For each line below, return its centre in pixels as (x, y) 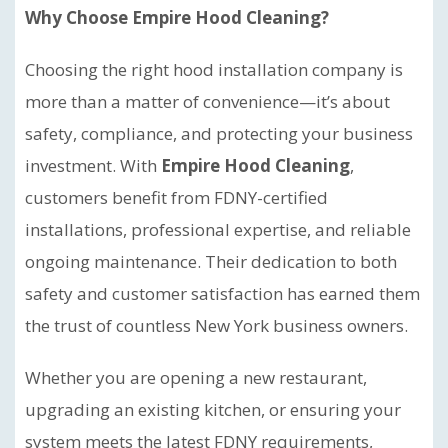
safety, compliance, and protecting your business (219, 133)
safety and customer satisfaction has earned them (222, 293)
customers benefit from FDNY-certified (176, 197)
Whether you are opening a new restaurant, (196, 377)
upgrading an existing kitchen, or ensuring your (213, 409)
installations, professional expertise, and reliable (218, 229)
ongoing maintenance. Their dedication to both (211, 261)
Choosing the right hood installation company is (214, 69)
